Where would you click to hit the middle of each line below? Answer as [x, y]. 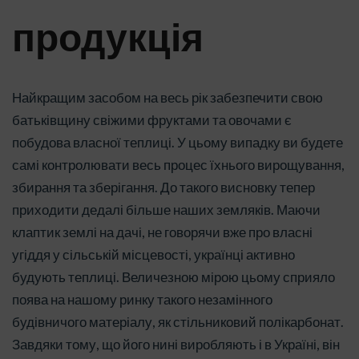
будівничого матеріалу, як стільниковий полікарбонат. [178, 321]
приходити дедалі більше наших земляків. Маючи [166, 209]
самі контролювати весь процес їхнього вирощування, [178, 164]
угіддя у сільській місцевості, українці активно [153, 254]
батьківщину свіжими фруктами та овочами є [152, 119]
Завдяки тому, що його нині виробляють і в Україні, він [176, 344]
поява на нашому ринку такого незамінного [142, 299]
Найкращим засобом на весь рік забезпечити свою [167, 97]
